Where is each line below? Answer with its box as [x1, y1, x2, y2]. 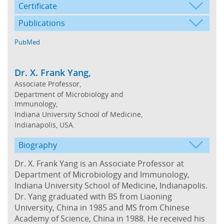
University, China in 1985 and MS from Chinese [14, 201, 189, 213]
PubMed [14, 37, 40, 46]
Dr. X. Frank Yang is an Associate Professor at [14, 157, 184, 169]
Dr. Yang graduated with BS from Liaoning [14, 190, 172, 202]
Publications [18, 17, 65, 28]
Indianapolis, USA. [14, 119, 75, 129]
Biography [18, 139, 57, 150]
